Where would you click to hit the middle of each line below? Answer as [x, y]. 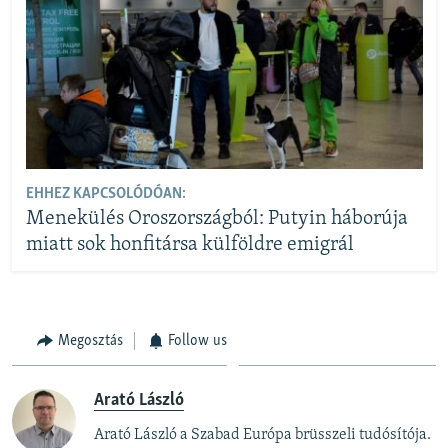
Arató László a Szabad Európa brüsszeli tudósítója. [262, 434]
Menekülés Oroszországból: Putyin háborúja [216, 218]
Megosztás [90, 341]
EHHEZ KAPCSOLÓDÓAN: [105, 193]
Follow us [197, 341]
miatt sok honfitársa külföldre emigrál [189, 244]
